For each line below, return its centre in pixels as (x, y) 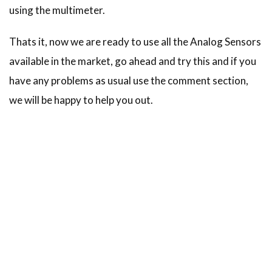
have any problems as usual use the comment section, (129, 80)
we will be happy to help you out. (81, 100)
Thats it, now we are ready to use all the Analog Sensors (135, 41)
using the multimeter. (57, 10)
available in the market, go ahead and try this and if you (133, 61)
